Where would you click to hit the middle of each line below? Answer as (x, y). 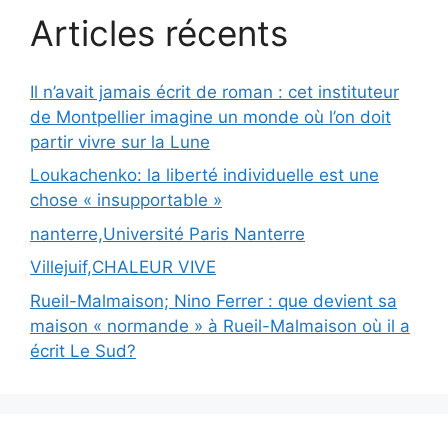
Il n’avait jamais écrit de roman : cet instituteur (214, 91)
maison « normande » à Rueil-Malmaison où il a (220, 325)
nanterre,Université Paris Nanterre (167, 233)
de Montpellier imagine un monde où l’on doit (210, 116)
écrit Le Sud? (83, 350)
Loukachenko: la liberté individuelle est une (204, 175)
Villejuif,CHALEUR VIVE (123, 267)
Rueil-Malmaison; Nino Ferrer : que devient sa (213, 300)
